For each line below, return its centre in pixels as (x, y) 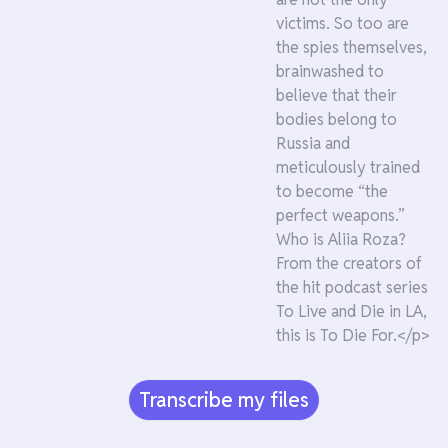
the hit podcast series (352, 287)
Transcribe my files (224, 400)
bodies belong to (336, 119)
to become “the (332, 191)
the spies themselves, (351, 47)
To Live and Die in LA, (351, 311)
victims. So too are (342, 23)
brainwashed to (330, 71)
